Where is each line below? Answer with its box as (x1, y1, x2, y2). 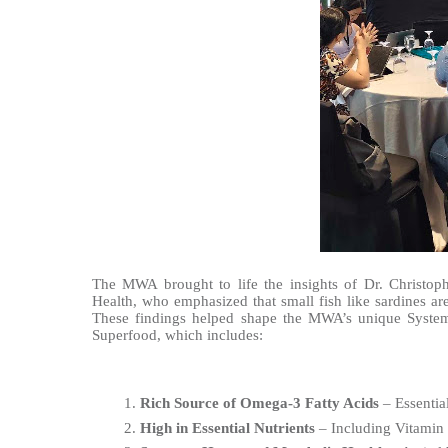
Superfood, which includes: (92, 326, 263, 343)
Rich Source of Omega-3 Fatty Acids (140, 394, 379, 411)
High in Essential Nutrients (140, 419, 315, 436)
